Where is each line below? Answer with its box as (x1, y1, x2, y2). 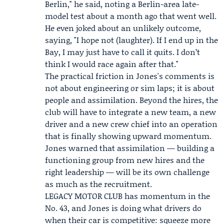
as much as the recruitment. (45, 178, 152, 189)
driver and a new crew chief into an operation (45, 118, 217, 129)
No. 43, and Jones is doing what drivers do (45, 202, 201, 213)
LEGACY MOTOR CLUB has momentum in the (45, 190, 210, 201)
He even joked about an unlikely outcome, (45, 22, 201, 33)
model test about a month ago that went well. (45, 10, 216, 21)
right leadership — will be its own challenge (45, 166, 209, 177)
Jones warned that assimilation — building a (45, 142, 214, 153)
